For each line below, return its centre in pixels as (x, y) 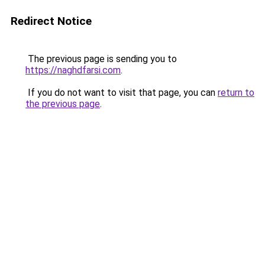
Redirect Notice (51, 21)
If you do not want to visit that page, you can (122, 93)
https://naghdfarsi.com (73, 70)
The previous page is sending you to (101, 59)
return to (236, 93)
